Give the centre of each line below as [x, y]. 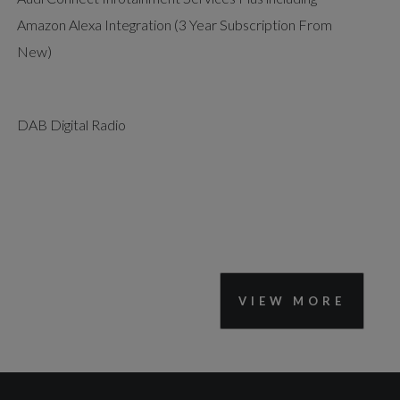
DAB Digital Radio [71, 124]
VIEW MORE [292, 300]
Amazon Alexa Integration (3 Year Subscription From [174, 24]
